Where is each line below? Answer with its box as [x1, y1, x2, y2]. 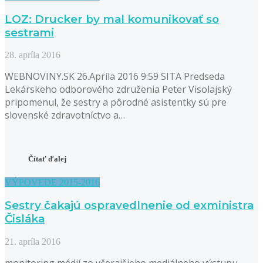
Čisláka [5, 212, 45, 226]
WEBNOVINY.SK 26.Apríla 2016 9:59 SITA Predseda [5, 70, 225, 83]
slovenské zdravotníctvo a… [5, 109, 125, 122]
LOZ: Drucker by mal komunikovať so [5, 12, 219, 26]
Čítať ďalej [28, 154, 66, 164]
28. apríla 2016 [5, 50, 60, 60]
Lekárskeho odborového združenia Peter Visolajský [5, 83, 232, 96]
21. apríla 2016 [5, 237, 60, 247]
